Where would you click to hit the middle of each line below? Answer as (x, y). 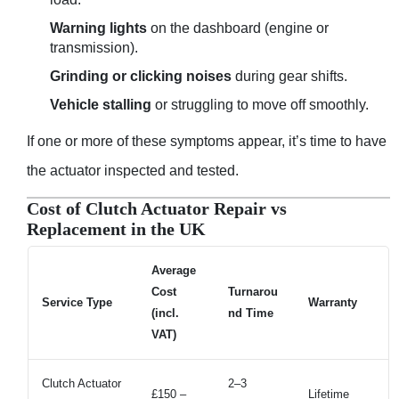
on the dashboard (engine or (238, 28)
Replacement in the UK (116, 229)
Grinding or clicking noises (141, 76)
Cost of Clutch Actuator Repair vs (157, 208)
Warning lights (98, 28)
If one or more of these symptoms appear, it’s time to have (207, 141)
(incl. (165, 313)
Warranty (333, 303)
